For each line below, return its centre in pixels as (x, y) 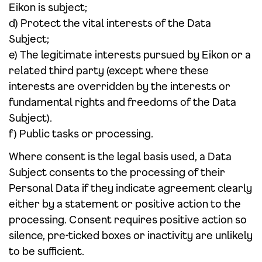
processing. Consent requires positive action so (128, 219)
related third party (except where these (109, 70)
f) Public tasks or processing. (81, 133)
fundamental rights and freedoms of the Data (123, 102)
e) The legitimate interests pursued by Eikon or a (130, 54)
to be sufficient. (46, 251)
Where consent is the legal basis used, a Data (120, 156)
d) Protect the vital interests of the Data (110, 23)
